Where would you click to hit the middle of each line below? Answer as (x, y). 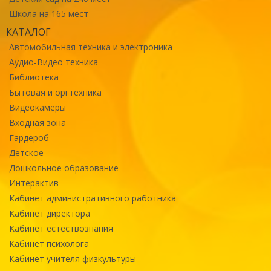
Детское (26, 152)
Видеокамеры (38, 107)
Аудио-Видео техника (54, 62)
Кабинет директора (50, 213)
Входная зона (38, 122)
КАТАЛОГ (28, 32)
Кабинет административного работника (93, 198)
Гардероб (29, 137)
